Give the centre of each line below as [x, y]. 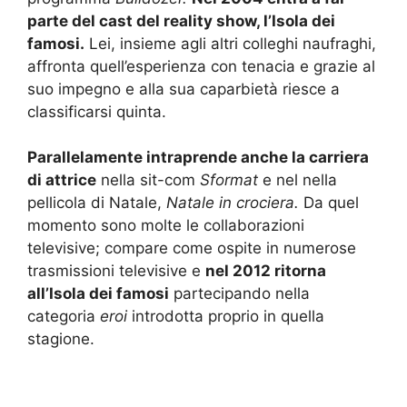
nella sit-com [146, 180]
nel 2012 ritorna [266, 271]
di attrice [62, 180]
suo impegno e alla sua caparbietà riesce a [184, 89]
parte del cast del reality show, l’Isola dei [181, 20]
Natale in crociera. [233, 203]
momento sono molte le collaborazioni [166, 226]
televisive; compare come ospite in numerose [192, 248]
